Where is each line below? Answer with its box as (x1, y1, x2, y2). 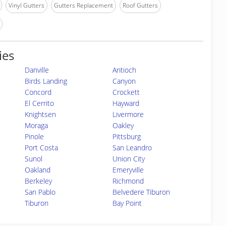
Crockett (112, 87, 140, 97)
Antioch (112, 65, 137, 75)
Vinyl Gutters (9, 1, 44, 10)
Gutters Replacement (54, 1, 113, 10)
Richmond (112, 176, 144, 186)
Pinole (25, 132, 44, 141)
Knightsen (25, 109, 56, 119)
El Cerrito (25, 98, 54, 108)
